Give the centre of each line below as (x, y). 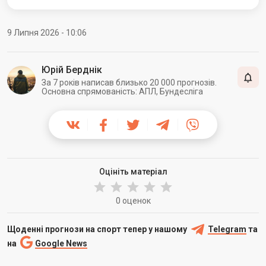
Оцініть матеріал (133, 171)
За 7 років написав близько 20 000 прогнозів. (129, 82)
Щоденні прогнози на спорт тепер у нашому (98, 229)
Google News (61, 243)
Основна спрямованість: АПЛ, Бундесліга (122, 91)
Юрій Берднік (72, 69)
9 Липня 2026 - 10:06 (47, 32)
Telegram (227, 229)
